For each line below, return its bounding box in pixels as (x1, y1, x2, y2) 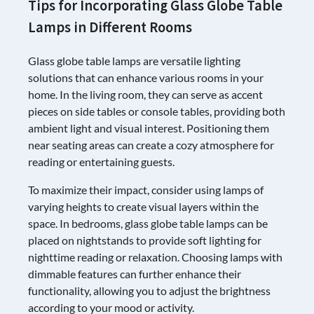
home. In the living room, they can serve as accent (28, 88, 263, 102)
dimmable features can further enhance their (28, 267, 241, 281)
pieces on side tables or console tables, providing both (28, 104, 285, 118)
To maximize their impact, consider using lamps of (28, 183, 264, 197)
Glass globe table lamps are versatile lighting (28, 54, 240, 68)
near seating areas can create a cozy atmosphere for (28, 138, 274, 152)
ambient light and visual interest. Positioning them (28, 121, 269, 135)
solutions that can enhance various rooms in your (28, 71, 264, 85)
